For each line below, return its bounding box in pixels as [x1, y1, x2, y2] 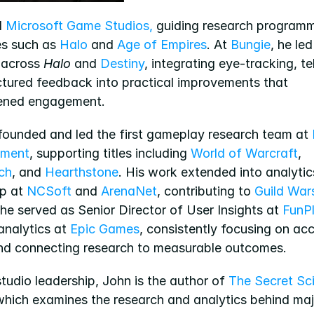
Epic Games [70, 221, 139, 237]
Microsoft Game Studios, [6, 18, 153, 34]
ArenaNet [101, 184, 157, 199]
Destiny [100, 56, 144, 71]
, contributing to [157, 184, 254, 199]
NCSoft [27, 184, 71, 199]
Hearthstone [45, 165, 118, 180]
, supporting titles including [29, 146, 191, 161]
